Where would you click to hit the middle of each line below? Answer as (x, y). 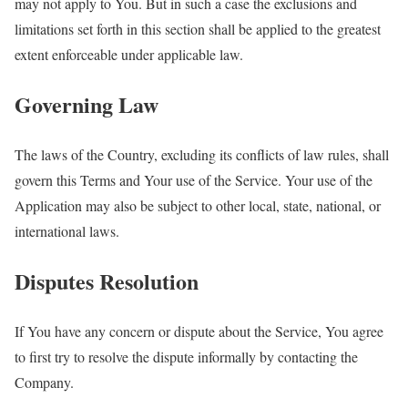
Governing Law (87, 104)
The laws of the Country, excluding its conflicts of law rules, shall (202, 154)
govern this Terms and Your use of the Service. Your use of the (194, 179)
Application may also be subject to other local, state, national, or (198, 205)
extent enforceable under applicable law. (129, 55)
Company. (44, 382)
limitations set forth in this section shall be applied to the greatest (198, 29)
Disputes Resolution (107, 280)
